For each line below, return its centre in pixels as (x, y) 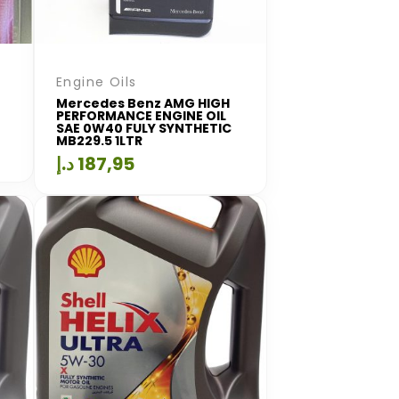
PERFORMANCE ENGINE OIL (141, 115)
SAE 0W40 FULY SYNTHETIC (144, 128)
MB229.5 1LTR (99, 140)
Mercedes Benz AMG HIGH (143, 103)
